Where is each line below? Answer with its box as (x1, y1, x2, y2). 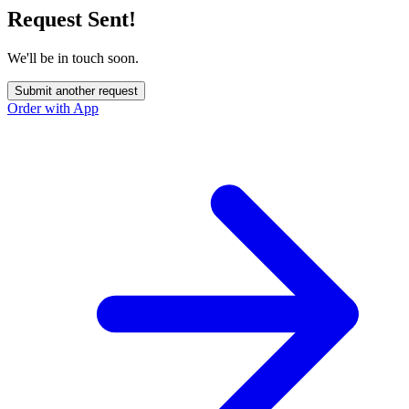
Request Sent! (7, 7, 136, 32)
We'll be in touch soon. (7, 50, 139, 67)
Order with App (7, 100, 99, 117)
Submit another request (15, 84, 138, 99)
